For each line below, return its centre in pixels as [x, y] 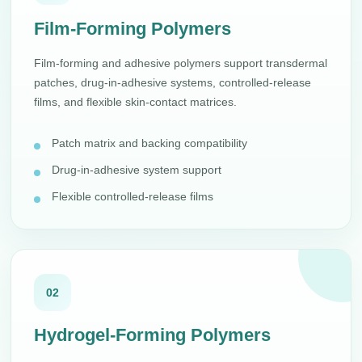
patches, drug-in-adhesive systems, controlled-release [173, 82]
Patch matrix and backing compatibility [150, 143]
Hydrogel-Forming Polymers [153, 335]
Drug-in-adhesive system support [137, 170]
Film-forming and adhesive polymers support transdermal [181, 63]
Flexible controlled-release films [133, 196]
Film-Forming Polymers [133, 29]
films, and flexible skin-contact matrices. [136, 102]
